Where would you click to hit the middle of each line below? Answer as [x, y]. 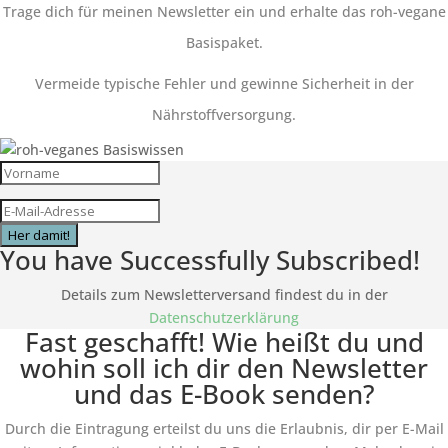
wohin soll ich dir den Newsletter [224, 368]
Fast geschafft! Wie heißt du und [224, 342]
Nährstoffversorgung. [224, 114]
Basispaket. [224, 42]
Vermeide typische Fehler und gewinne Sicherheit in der [224, 83]
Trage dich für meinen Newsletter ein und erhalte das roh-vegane [224, 11]
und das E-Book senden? [224, 394]
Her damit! [39, 235]
